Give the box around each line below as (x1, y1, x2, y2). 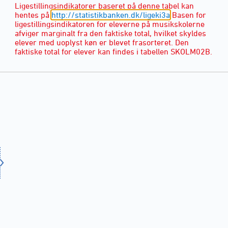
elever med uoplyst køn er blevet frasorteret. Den (15, 38, 189, 47)
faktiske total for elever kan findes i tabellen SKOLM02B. (15, 47, 212, 56)
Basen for (170, 10, 206, 20)
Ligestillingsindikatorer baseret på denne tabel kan (15, 1, 194, 11)
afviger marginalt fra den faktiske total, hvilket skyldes (15, 28, 206, 38)
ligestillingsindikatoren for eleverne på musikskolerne (15, 19, 205, 29)
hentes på (15, 10, 51, 20)
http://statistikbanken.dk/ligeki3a (51, 10, 170, 20)
